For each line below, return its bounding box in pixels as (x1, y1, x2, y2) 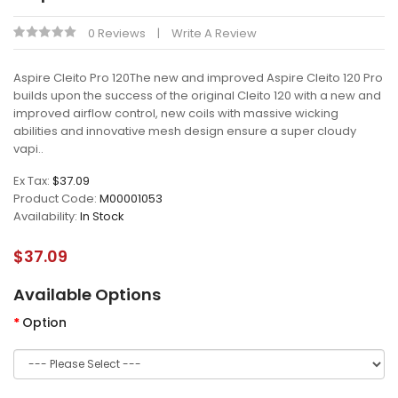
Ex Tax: (13, 172, 52, 189)
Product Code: (13, 190, 99, 207)
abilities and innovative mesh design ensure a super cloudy (13, 123, 356, 139)
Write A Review (171, 25, 257, 42)
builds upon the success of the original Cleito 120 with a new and (13, 87, 381, 104)
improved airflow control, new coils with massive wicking (13, 105, 338, 122)
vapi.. (13, 140, 44, 157)
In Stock (80, 208, 124, 225)
